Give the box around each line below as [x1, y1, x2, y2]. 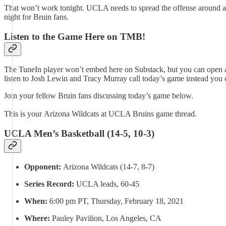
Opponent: [24, 162, 61, 171]
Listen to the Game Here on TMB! [4, 31, 145, 42]
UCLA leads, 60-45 [76, 179, 139, 188]
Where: [24, 213, 50, 222]
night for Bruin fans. [4, 13, 69, 21]
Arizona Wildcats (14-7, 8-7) [61, 162, 154, 171]
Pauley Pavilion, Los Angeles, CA [50, 213, 161, 222]
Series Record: [24, 179, 76, 188]
